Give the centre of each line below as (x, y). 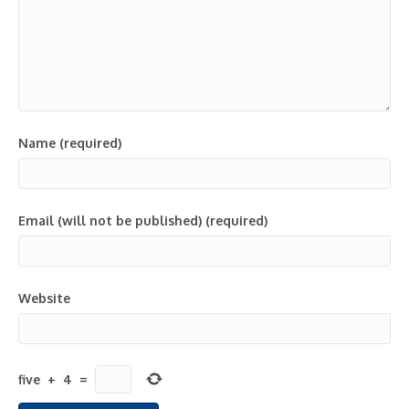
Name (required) (70, 143)
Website (44, 298)
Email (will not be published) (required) (143, 220)
